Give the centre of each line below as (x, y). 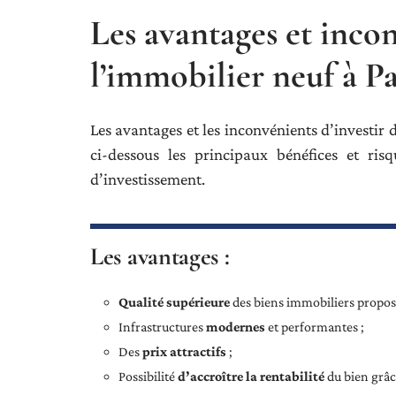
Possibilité (148, 377)
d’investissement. (148, 179)
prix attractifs (184, 352)
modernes (236, 327)
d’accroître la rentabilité (251, 377)
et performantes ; (315, 327)
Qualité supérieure (174, 302)
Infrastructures (162, 327)
